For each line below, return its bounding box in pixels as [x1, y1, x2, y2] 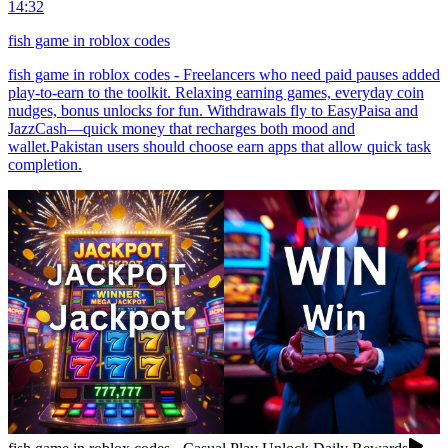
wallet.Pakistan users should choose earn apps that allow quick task [8, 138, 431, 156]
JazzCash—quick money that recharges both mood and [8, 120, 355, 138]
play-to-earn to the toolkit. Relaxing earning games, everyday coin [8, 84, 424, 102]
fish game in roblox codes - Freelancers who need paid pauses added [8, 66, 440, 84]
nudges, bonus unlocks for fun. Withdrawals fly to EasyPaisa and [8, 102, 418, 120]
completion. [8, 156, 82, 174]
